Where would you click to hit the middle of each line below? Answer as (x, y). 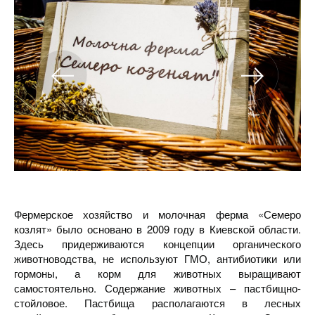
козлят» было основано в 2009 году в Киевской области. (157, 229)
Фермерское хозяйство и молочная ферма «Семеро (157, 214)
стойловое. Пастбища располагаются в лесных (157, 303)
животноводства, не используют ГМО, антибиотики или (157, 258)
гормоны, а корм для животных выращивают (157, 273)
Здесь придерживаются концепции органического (157, 244)
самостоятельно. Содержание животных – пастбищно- (157, 288)
